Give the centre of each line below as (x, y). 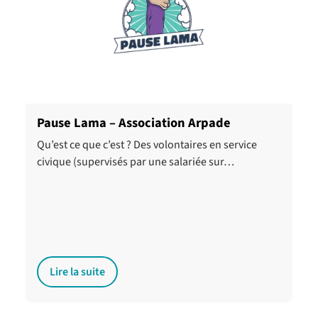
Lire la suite (77, 272)
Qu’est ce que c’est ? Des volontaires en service (147, 145)
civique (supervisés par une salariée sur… (136, 162)
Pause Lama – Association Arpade (134, 123)
